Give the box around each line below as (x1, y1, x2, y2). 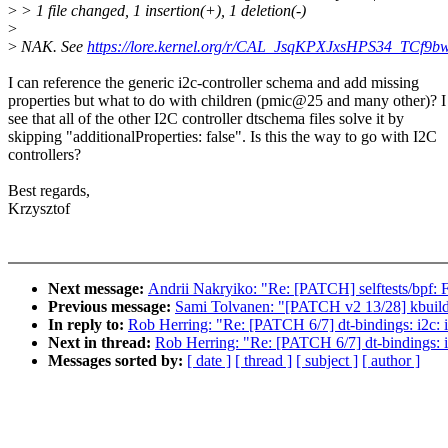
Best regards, (8, 182, 90, 200)
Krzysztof (8, 200, 70, 218)
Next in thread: (48, 334, 155, 352)
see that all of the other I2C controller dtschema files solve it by (8, 110, 404, 128)
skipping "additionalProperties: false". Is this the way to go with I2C (8, 128, 437, 146)
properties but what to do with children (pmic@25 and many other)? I (8, 92, 446, 110)
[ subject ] (296, 352, 358, 370)
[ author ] (362, 352, 420, 370)
